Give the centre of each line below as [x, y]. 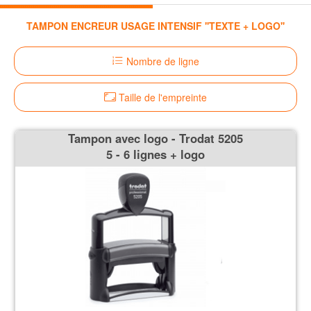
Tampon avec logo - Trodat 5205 [155, 138]
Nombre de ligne [161, 61]
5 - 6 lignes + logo [155, 154]
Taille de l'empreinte [161, 97]
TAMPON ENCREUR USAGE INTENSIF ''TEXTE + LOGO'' [155, 25]
